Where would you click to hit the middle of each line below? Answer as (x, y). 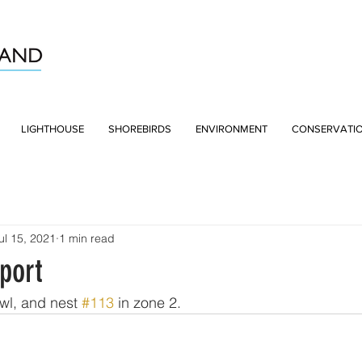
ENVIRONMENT (232, 129)
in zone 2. (147, 303)
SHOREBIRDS (140, 129)
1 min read (87, 238)
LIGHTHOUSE (53, 129)
